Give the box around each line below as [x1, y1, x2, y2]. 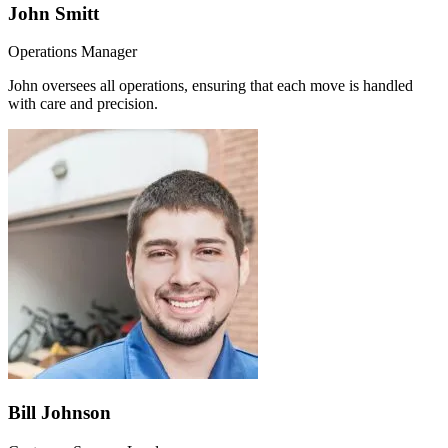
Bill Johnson [8, 402, 111, 424]
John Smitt [8, 2, 99, 24]
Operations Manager [8, 43, 137, 61]
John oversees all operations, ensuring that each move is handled [8, 77, 413, 95]
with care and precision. [8, 95, 158, 113]
